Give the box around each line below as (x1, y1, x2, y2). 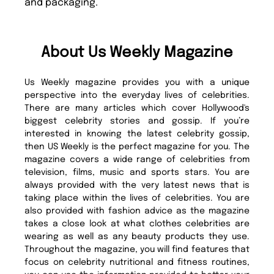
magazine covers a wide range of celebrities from (24, 155, 250, 165)
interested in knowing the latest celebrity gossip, (24, 130, 250, 139)
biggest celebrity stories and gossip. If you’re (24, 117, 250, 126)
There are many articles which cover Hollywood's (24, 104, 250, 113)
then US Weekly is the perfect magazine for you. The (24, 143, 250, 152)
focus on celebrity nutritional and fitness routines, (24, 258, 250, 267)
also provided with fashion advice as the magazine (24, 207, 250, 216)
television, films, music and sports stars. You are (24, 168, 250, 177)
